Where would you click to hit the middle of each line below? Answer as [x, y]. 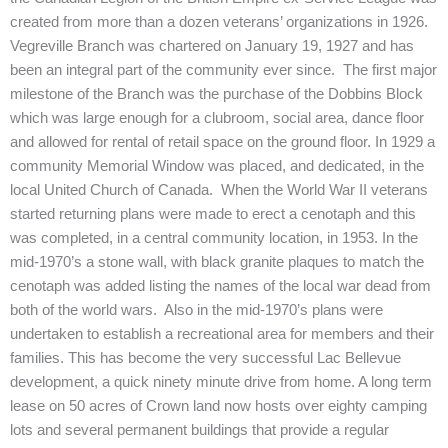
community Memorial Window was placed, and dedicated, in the [217, 166]
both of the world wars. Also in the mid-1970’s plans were [196, 310]
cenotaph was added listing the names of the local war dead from [220, 286]
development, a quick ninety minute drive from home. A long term [221, 382]
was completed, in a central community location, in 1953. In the [214, 238]
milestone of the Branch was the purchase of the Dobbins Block [216, 94]
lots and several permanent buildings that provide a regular [199, 430]
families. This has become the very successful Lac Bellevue [205, 358]
